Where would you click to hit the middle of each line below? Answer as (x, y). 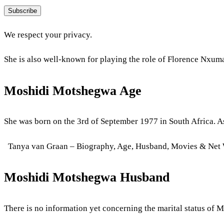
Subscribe (22, 10)
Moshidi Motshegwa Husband (87, 177)
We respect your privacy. (48, 35)
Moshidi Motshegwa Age (73, 90)
